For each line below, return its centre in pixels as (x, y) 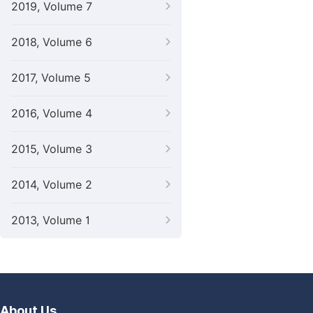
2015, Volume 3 (52, 149)
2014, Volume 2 (52, 185)
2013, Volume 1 (51, 220)
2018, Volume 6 (52, 42)
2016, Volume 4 (52, 114)
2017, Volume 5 (51, 78)
